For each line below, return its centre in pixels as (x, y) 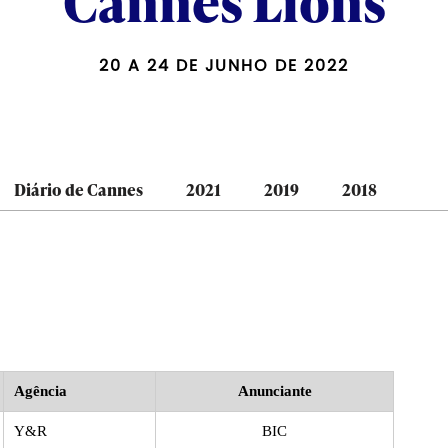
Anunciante (274, 390)
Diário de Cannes (78, 189)
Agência (40, 390)
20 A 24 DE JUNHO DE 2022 (224, 65)
